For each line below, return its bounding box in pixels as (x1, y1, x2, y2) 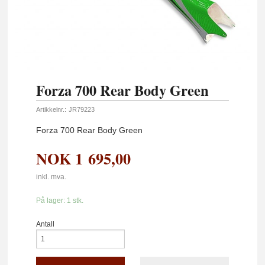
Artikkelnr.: (36, 105, 67, 113)
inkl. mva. (36, 172, 67, 181)
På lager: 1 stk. (36, 196, 84, 205)
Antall (36, 219, 55, 228)
